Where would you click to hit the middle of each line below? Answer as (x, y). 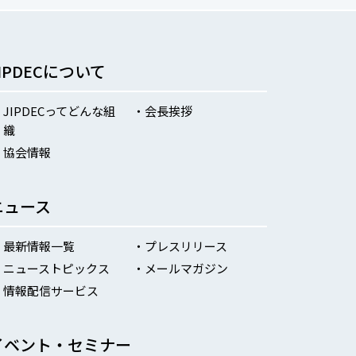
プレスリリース (186, 246)
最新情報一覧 (39, 246)
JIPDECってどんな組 (60, 111)
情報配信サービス (51, 291)
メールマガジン (186, 269)
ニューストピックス (57, 269)
